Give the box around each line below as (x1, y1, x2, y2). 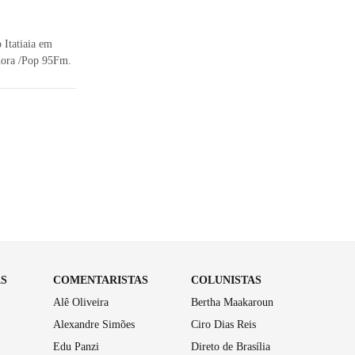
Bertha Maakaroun (191, 296, 274, 308)
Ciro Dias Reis (191, 318, 257, 330)
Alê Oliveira (52, 296, 109, 308)
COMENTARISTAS (52, 273, 148, 286)
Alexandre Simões (52, 318, 135, 330)
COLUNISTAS (191, 273, 262, 286)
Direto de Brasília (191, 340, 271, 353)
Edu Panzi (52, 340, 99, 353)
